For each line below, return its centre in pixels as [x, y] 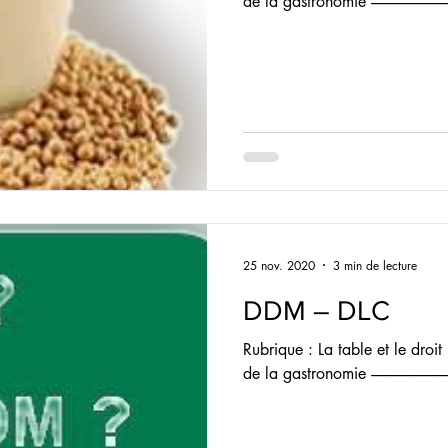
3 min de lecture [375, 265]
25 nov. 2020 [279, 265]
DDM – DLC [316, 310]
